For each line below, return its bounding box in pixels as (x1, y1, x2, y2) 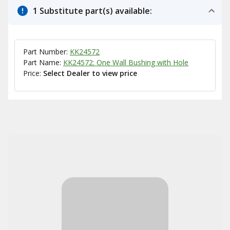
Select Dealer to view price (43, 68, 137, 78)
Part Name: (23, 57, 63, 67)
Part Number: (23, 47, 70, 56)
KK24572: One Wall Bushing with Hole (63, 57, 188, 67)
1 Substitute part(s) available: (33, 5, 152, 16)
